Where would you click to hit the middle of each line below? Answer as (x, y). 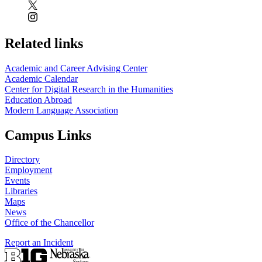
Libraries (21, 191)
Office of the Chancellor (49, 223)
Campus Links (48, 135)
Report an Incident (39, 243)
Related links (44, 43)
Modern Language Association (61, 110)
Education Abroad (38, 99)
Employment (28, 170)
